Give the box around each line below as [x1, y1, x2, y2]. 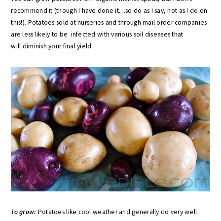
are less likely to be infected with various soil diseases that [11, 30, 184, 38]
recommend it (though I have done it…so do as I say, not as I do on [11, 6, 208, 15]
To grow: [11, 208, 37, 216]
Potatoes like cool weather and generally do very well [37, 208, 197, 216]
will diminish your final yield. [11, 42, 93, 50]
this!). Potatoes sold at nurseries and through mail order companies [11, 18, 207, 27]
